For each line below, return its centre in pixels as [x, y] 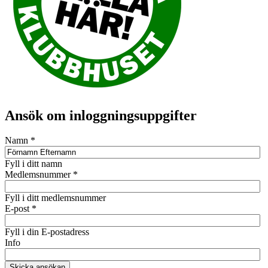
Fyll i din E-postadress [47, 232]
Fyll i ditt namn [33, 164]
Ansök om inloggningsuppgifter [101, 115]
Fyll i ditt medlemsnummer [55, 198]
